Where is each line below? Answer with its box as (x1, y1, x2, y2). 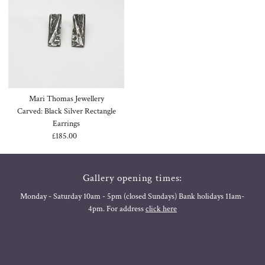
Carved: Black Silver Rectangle (17, 105, 116, 117)
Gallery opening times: (82, 171, 183, 185)
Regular (66, 130, 95, 141)
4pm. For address (88, 203, 146, 214)
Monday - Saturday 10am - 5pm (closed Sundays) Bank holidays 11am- (20, 190, 245, 202)
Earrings (53, 118, 80, 129)
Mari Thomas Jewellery (28, 93, 104, 104)
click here (145, 203, 177, 214)
